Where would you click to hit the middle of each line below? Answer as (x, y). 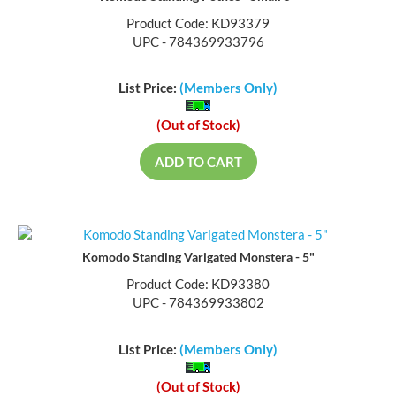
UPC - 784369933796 (198, 43)
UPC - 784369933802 (198, 305)
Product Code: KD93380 (198, 286)
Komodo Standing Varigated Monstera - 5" (198, 259)
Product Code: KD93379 (198, 24)
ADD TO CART (198, 164)
